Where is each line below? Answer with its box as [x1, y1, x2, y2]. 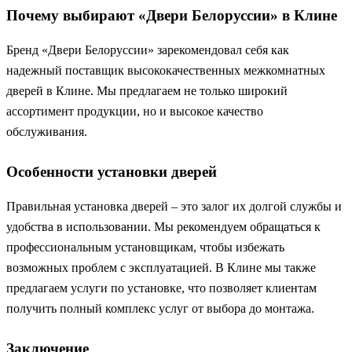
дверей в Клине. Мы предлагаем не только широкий [6, 84, 288, 98]
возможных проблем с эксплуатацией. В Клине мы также [6, 261, 316, 275]
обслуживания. [6, 125, 87, 139]
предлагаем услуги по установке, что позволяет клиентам [6, 281, 317, 295]
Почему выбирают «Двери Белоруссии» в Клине [6, 7, 337, 24]
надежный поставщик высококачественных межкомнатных [6, 64, 325, 78]
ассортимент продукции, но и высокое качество [6, 104, 263, 119]
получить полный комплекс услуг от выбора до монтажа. [6, 302, 314, 316]
